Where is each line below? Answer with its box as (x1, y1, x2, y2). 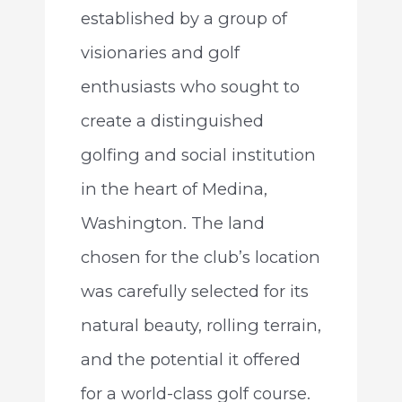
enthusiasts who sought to (80, 76, 300, 98)
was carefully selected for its (80, 281, 309, 302)
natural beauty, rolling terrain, (80, 315, 321, 336)
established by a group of (80, 8, 287, 30)
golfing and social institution (80, 144, 316, 166)
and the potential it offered (80, 349, 301, 371)
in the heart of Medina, (80, 179, 267, 200)
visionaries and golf (80, 42, 240, 64)
